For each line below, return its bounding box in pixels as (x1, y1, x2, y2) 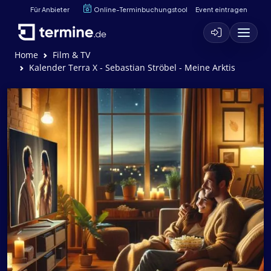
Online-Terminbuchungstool (94, 5, 188, 13)
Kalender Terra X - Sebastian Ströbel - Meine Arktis (29, 62, 235, 73)
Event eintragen (195, 5, 247, 13)
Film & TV (53, 49, 90, 60)
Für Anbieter (30, 5, 70, 13)
